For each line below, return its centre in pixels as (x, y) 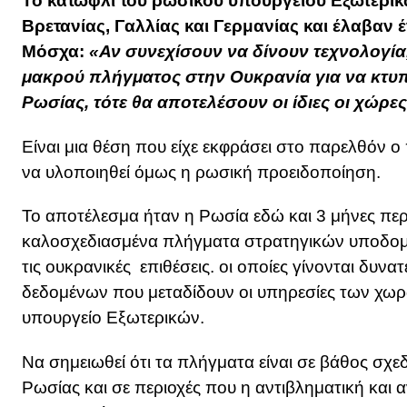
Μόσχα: (55, 51)
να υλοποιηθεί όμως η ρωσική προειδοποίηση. (201, 172)
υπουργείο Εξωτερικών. (113, 318)
